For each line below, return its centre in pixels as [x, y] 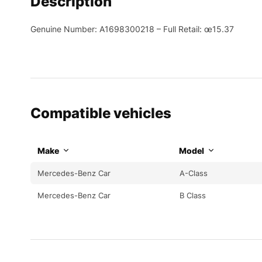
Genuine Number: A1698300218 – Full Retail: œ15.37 [132, 29]
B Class [193, 195]
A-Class [194, 173]
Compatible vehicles [101, 113]
